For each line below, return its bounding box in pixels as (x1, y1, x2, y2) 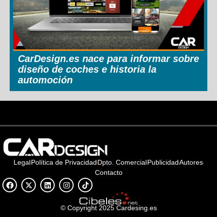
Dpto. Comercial (97, 158, 147, 167)
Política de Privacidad (31, 158, 97, 167)
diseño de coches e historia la (18, 63, 156, 75)
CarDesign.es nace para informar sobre (18, 53, 199, 64)
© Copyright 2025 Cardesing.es (60, 204, 157, 212)
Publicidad (147, 158, 179, 167)
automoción (18, 74, 73, 85)
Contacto (94, 169, 123, 177)
